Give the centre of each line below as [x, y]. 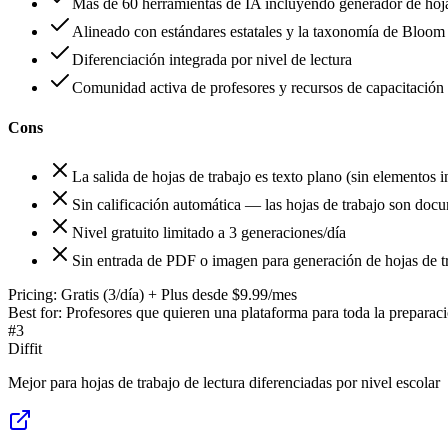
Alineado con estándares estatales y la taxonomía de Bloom [258, 32]
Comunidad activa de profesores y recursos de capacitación [258, 88]
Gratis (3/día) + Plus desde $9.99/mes [179, 294]
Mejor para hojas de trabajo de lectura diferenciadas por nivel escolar [224, 382]
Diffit [25, 348]
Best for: [35, 312]
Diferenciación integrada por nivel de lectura [212, 60]
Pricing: [32, 294]
